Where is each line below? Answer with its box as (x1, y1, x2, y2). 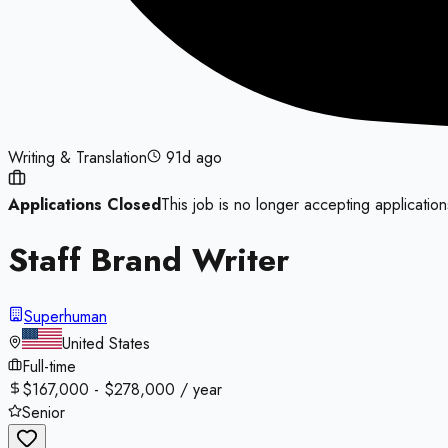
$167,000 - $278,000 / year (22, 377, 222, 401)
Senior (22, 400, 65, 424)
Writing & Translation (8, 146, 147, 169)
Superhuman (24, 304, 107, 328)
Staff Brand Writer (8, 237, 289, 284)
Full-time (22, 354, 76, 378)
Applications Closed (8, 193, 161, 216)
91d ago (166, 146, 222, 169)
